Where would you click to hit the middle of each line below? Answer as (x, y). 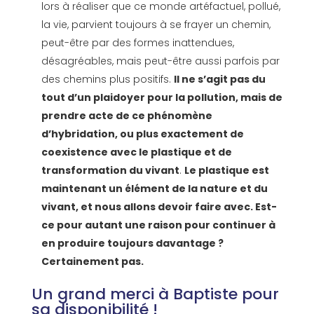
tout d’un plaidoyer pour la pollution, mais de (162, 98)
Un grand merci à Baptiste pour (155, 294)
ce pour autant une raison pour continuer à (158, 225)
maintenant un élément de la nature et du (154, 189)
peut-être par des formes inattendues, (137, 43)
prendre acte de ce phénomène (127, 116)
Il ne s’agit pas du (219, 80)
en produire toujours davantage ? (132, 244)
